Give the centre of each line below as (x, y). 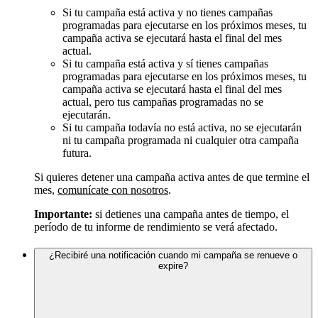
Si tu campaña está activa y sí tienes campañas (165, 63)
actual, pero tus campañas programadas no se (163, 102)
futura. (77, 153)
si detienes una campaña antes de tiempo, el (191, 214)
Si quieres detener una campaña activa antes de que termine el (172, 177)
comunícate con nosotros (113, 190)
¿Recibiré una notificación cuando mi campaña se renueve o (173, 256)
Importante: (63, 214)
